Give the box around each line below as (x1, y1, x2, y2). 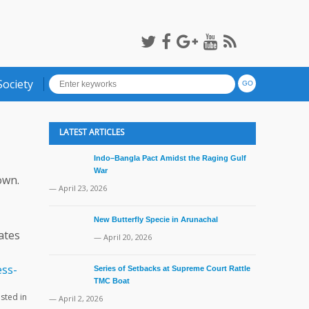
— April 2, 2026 (49, 293, 103, 303)
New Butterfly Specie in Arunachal (94, 215, 218, 223)
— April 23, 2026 (49, 183, 107, 193)
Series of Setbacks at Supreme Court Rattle (94, 264, 250, 272)
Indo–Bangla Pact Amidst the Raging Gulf (94, 154, 246, 162)
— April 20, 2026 (94, 232, 152, 242)
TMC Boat (94, 277, 130, 285)
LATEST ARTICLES (59, 126, 124, 138)
